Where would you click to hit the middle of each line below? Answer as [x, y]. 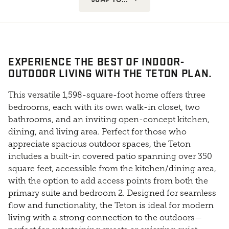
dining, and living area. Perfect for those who [97, 131]
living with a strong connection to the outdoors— [105, 217]
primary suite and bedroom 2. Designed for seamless [112, 193]
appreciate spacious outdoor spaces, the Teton [99, 144]
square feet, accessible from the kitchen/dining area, [112, 168]
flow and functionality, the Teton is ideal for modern [111, 205]
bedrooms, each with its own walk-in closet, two [104, 107]
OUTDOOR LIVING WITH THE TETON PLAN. [110, 73]
